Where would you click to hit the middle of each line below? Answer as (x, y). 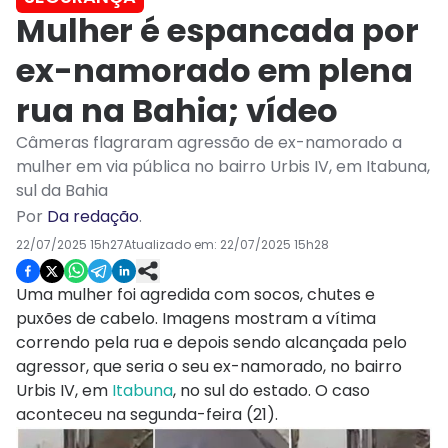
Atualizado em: (172, 245)
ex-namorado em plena (214, 71)
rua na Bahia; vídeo (177, 111)
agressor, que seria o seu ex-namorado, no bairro (209, 367)
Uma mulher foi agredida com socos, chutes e (195, 295)
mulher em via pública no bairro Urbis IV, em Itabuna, (223, 167)
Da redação (93, 217)
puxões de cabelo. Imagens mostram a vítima (196, 319)
